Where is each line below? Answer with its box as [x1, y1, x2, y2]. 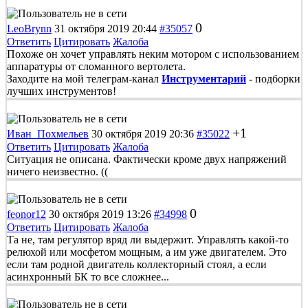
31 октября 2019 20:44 [54, 22, 157, 34]
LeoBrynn [7, 22, 52, 34]
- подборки [246, 72, 300, 85]
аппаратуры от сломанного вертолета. [7, 60, 186, 72]
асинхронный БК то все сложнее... [7, 270, 169, 283]
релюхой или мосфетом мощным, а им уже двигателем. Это [7, 245, 287, 258]
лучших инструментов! [7, 85, 116, 97]
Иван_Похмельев [7, 127, 89, 140]
